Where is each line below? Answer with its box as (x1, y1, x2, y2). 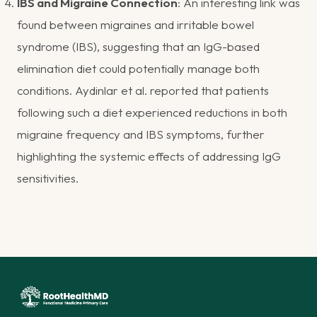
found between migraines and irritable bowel (17, 16, 254, 32)
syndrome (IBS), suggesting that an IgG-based (17, 38, 260, 54)
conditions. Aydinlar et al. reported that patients (17, 82, 269, 98)
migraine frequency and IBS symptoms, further (17, 126, 265, 142)
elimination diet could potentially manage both (17, 60, 260, 76)
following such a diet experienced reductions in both (17, 104, 287, 120)
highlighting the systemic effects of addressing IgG (17, 148, 281, 163)
